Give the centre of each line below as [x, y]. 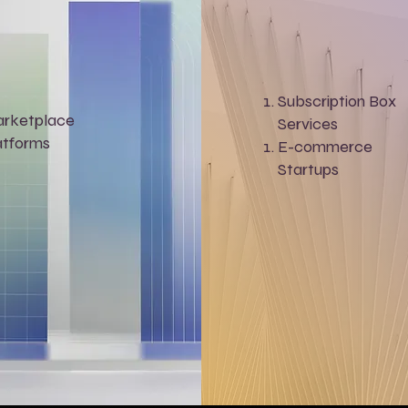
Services [307, 124]
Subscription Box [337, 101]
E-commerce [325, 147]
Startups [308, 169]
